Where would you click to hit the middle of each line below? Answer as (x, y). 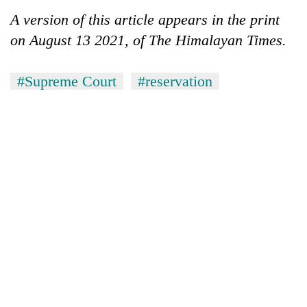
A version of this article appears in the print (145, 19)
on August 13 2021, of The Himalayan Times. (148, 40)
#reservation (175, 81)
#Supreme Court (67, 81)
